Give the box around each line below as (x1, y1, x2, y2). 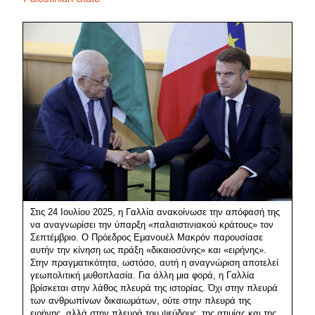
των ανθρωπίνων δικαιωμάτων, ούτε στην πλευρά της (30, 295, 251, 306)
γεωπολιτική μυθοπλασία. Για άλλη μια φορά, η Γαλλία (30, 269, 255, 281)
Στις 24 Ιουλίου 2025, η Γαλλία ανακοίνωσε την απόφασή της (30, 206, 280, 217)
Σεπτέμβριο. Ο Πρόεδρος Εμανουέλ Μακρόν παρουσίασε (30, 231, 263, 243)
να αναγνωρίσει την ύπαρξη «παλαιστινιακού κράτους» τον (30, 219, 274, 230)
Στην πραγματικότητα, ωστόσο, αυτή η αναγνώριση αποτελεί (30, 257, 278, 268)
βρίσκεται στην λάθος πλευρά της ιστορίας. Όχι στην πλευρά (30, 282, 278, 293)
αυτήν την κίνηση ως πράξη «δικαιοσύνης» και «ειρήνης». (30, 244, 266, 255)
